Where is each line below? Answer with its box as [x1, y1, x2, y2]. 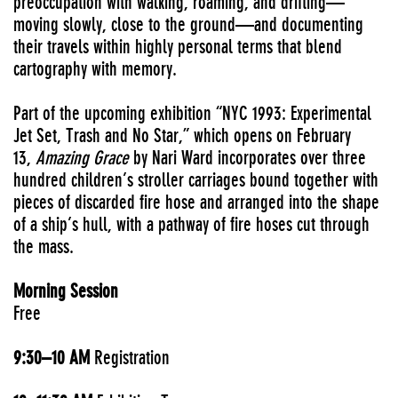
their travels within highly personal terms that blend [13, 36, 342, 58]
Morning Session [13, 280, 118, 302]
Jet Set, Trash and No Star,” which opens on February [13, 124, 351, 147]
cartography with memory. [13, 58, 177, 80]
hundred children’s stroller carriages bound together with [13, 169, 378, 191]
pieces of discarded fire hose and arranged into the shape [13, 191, 379, 213]
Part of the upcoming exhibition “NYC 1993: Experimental [13, 102, 371, 124]
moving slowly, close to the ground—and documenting [13, 13, 363, 36]
